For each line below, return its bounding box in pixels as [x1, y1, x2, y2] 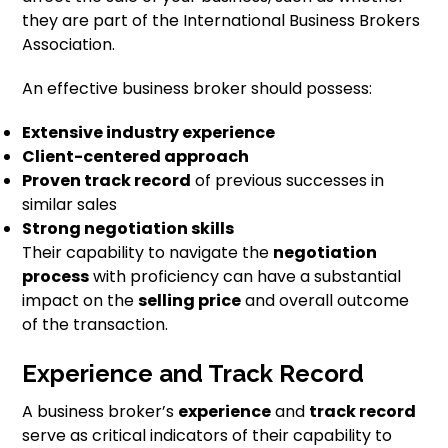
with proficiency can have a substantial [89, 265, 402, 288]
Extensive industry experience [22, 121, 276, 144]
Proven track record [22, 169, 192, 192]
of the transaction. [22, 313, 169, 336]
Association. [22, 33, 116, 56]
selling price [138, 289, 242, 312]
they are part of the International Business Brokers [22, 9, 421, 32]
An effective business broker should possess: [22, 77, 373, 100]
